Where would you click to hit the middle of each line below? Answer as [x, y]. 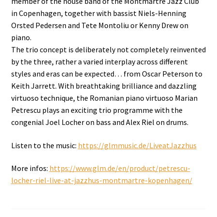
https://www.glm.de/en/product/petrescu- [120, 168]
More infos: [30, 168]
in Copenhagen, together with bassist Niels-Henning [99, 13]
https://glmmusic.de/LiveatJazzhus [137, 145]
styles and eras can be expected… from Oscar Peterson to [107, 74]
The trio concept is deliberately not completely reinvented [108, 50]
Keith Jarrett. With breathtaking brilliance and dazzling [104, 86]
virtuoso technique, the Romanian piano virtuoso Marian [104, 98]
